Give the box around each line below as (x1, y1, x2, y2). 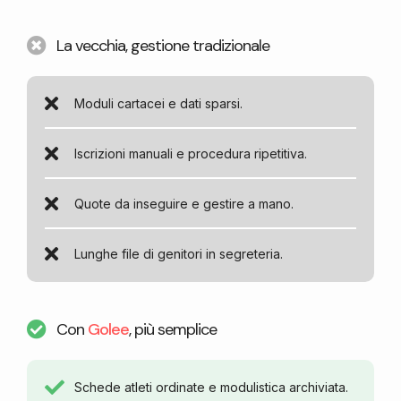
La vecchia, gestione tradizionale (55, 34, 269, 56)
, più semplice (128, 318, 217, 340)
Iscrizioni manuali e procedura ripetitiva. (73, 146, 307, 162)
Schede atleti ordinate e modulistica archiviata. (73, 380, 348, 396)
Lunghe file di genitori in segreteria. (73, 246, 283, 262)
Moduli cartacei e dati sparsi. (73, 96, 243, 112)
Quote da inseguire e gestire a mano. (73, 196, 294, 212)
